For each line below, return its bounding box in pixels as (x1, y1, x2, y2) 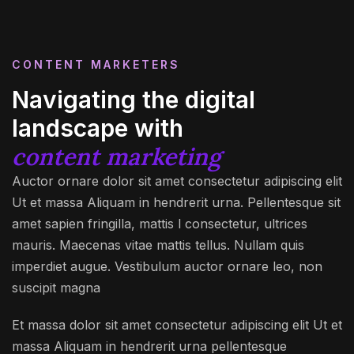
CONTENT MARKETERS (12, 58, 180, 71)
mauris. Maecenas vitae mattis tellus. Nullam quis (12, 237, 304, 253)
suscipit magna (12, 280, 100, 296)
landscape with (12, 114, 183, 142)
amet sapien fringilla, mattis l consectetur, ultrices (12, 216, 307, 232)
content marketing (12, 141, 221, 171)
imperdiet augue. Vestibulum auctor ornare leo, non (12, 258, 322, 274)
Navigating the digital (12, 85, 255, 114)
